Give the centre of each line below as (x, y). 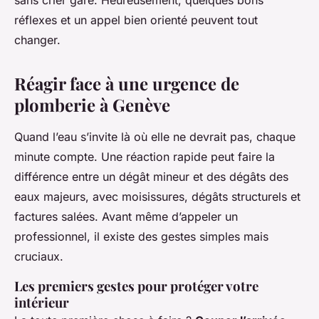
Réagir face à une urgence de (127, 84)
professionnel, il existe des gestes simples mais (141, 237)
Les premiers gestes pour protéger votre (136, 286)
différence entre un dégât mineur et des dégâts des (151, 177)
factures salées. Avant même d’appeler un (126, 217)
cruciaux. (39, 257)
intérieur (42, 303)
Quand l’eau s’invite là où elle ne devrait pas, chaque (155, 137)
